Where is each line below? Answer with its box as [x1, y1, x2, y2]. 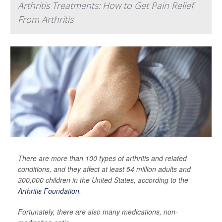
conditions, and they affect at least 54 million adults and [18, 164, 191, 174]
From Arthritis [18, 13, 73, 25]
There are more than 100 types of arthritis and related [18, 153, 187, 163]
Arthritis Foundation [18, 186, 79, 196]
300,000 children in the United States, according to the [18, 175, 188, 185]
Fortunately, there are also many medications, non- [18, 207, 178, 217]
